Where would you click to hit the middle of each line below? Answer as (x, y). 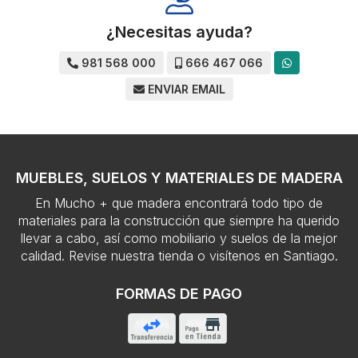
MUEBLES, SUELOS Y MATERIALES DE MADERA (179, 178)
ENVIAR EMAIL (186, 89)
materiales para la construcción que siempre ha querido (179, 221)
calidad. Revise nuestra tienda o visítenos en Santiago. (179, 256)
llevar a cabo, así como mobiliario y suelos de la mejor (179, 239)
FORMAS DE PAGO (179, 294)
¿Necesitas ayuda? (179, 32)
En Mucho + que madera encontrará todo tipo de (179, 203)
